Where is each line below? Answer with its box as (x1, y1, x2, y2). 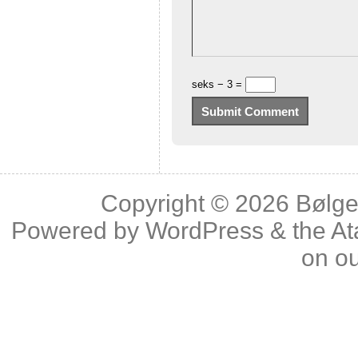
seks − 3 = (192, 78, 245, 91)
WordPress (145, 217, 264, 244)
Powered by (11, 217, 145, 244)
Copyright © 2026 (101, 190, 296, 217)
